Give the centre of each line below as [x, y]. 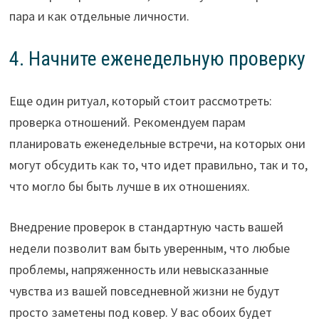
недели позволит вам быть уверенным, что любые [149, 249]
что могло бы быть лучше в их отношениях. [129, 187]
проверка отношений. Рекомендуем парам [127, 122]
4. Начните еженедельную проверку [157, 59]
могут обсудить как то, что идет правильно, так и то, [158, 165]
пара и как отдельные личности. [99, 16]
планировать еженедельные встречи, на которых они [157, 144]
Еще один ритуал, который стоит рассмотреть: [140, 101]
